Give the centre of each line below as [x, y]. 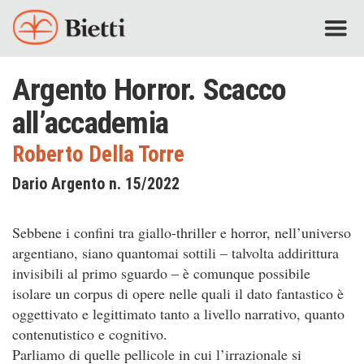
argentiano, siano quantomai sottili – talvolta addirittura [175, 253]
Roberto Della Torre [98, 154]
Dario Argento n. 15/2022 [96, 184]
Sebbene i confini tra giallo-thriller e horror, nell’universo [182, 232]
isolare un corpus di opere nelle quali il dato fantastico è [178, 293]
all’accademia [91, 123]
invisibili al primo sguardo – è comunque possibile [161, 273]
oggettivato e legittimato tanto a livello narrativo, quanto [178, 314]
